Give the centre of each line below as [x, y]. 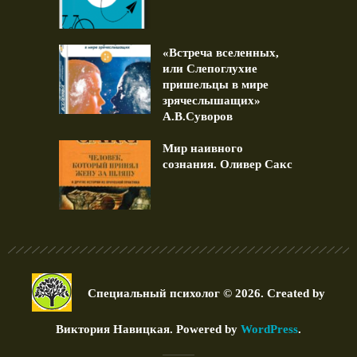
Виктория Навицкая [113, 329]
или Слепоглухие [210, 69]
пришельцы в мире [216, 85]
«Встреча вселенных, [221, 53]
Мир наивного [203, 149]
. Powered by [205, 329]
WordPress [269, 329]
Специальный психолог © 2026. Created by [206, 293]
